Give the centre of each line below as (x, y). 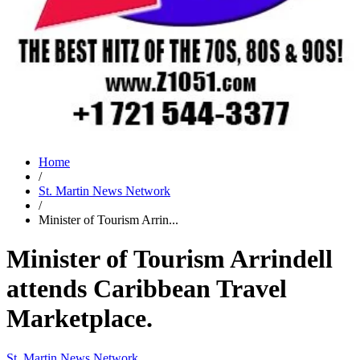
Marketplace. (80, 319)
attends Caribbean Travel (147, 289)
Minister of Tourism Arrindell (170, 259)
